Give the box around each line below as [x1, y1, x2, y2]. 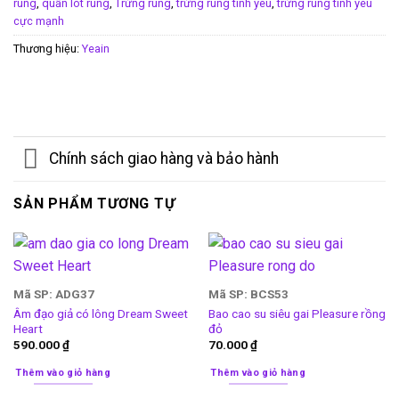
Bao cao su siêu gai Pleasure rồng [208, 306, 386, 322]
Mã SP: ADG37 [12, 287, 94, 302]
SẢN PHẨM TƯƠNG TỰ [13, 194, 175, 212]
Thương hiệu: [13, 41, 82, 55]
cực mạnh [13, 13, 64, 28]
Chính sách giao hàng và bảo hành [49, 150, 280, 168]
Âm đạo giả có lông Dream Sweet [12, 306, 188, 322]
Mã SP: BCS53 [208, 287, 289, 302]
